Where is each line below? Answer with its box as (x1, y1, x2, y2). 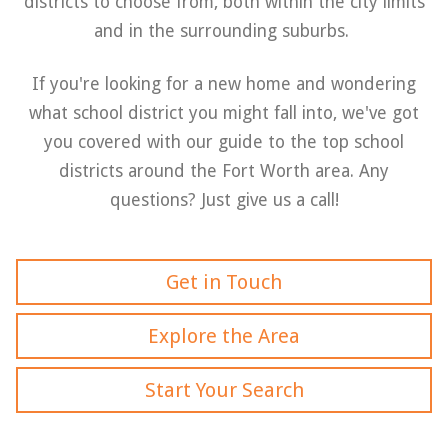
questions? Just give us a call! (109, 190, 339, 210)
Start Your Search (144, 378, 304, 402)
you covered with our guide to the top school (44, 132, 404, 152)
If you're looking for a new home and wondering (32, 74, 416, 94)
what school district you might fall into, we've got (29, 103, 419, 123)
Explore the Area (148, 324, 300, 348)
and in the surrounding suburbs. (94, 21, 354, 41)
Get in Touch (166, 270, 282, 294)
